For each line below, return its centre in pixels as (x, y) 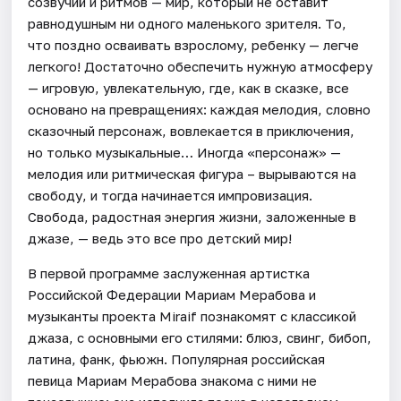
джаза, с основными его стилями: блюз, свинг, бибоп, (200, 337)
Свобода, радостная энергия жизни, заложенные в (192, 216)
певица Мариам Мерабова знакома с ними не (173, 380)
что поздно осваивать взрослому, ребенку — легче (194, 44)
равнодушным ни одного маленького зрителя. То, (188, 23)
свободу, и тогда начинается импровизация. (171, 195)
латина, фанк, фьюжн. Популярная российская (177, 358)
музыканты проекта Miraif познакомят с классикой (192, 316)
